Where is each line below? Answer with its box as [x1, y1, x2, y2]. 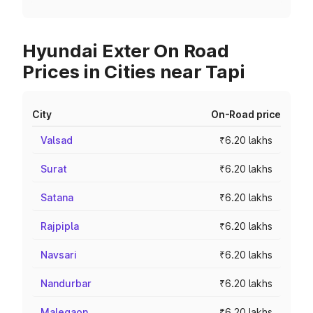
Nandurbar [41, 277, 92, 289]
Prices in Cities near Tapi [22, 61, 245, 82]
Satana [41, 191, 73, 203]
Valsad [41, 134, 73, 146]
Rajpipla [41, 220, 79, 232]
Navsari [41, 249, 77, 261]
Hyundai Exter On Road [22, 40, 229, 61]
